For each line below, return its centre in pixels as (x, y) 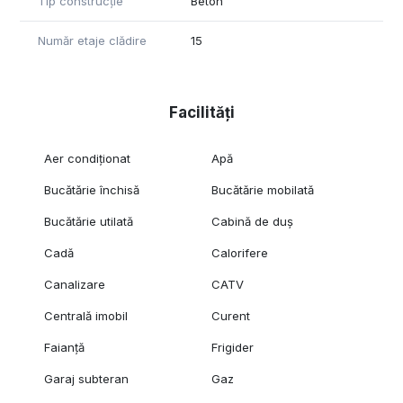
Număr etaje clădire (92, 41)
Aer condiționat (87, 159)
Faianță (64, 348)
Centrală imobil (85, 316)
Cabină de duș (253, 222)
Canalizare (74, 285)
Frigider (233, 348)
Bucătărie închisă (91, 190)
